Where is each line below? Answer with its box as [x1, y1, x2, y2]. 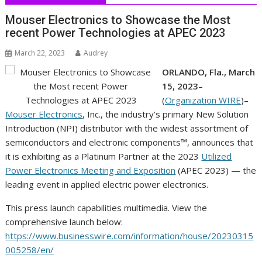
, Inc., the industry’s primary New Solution [82, 108, 249, 120]
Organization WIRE [164, 94, 241, 106]
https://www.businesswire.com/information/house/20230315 [5, 230, 254, 242]
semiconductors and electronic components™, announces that [5, 136, 254, 149]
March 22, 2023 [15, 48, 65, 58]
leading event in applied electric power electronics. [5, 178, 209, 191]
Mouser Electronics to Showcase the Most [5, 13, 231, 27]
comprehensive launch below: [5, 216, 123, 228]
